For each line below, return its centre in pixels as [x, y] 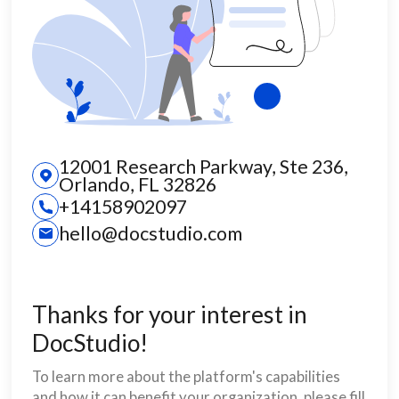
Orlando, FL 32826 [137, 184]
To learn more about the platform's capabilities [186, 376]
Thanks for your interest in [169, 314]
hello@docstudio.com [150, 233]
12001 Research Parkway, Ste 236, [203, 166]
